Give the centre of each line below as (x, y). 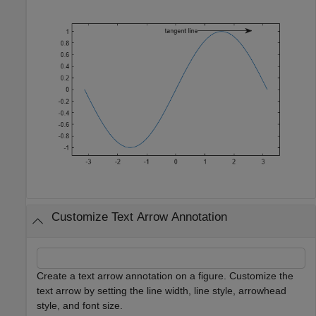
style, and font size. (80, 305)
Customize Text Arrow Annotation (139, 217)
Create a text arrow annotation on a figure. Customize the (165, 275)
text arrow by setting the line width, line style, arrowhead (162, 290)
